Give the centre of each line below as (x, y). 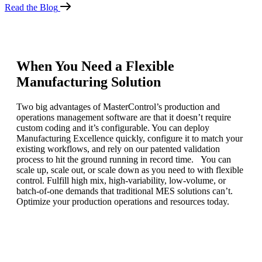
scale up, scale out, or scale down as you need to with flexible (130, 170)
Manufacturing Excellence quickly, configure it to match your (130, 139)
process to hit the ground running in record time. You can (124, 160)
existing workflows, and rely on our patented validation (118, 149)
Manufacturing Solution (89, 82)
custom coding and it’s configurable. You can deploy (113, 128)
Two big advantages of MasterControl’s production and (118, 107)
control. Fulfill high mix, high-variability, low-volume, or (121, 181)
